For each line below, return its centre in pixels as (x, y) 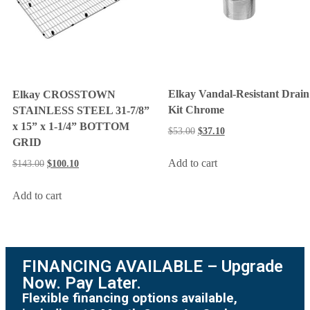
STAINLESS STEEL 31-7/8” (81, 110)
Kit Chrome (196, 110)
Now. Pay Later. (82, 283)
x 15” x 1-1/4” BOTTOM (71, 126)
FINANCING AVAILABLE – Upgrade (153, 267)
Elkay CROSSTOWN (64, 94)
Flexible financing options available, (130, 299)
